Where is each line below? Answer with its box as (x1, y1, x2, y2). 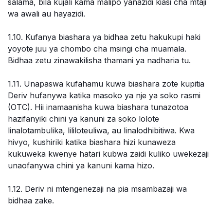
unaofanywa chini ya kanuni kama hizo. (8, 161, 154, 170)
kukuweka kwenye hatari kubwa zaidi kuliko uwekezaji (8, 149, 209, 159)
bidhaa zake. (8, 196, 54, 205)
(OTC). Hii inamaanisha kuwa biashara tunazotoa (8, 102, 188, 112)
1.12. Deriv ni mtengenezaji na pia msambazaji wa (8, 184, 187, 194)
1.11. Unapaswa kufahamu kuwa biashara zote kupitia (8, 79, 204, 89)
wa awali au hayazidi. (8, 9, 85, 18)
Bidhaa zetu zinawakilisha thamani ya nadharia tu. (8, 55, 191, 65)
